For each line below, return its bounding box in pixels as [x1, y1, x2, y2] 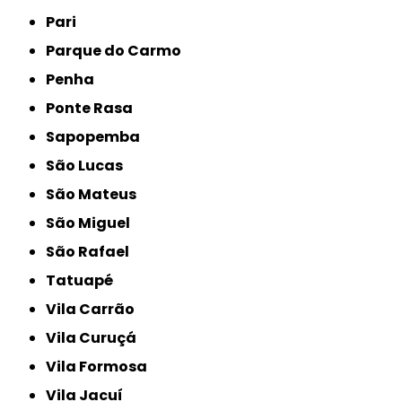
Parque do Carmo [55, 39, 182, 61]
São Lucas [55, 154, 124, 176]
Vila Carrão [57, 298, 135, 319]
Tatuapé [56, 269, 114, 291]
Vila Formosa [57, 355, 148, 377]
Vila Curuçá [57, 327, 137, 348]
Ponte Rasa [55, 97, 134, 118]
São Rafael [55, 240, 130, 262]
